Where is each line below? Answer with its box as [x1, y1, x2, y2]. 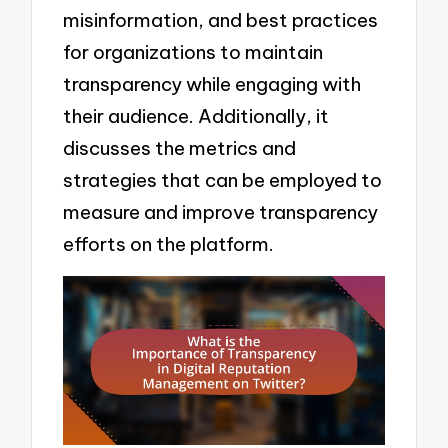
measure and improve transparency [63, 200, 379, 225]
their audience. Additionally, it [63, 104, 330, 129]
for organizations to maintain [63, 40, 324, 65]
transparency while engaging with [63, 72, 362, 97]
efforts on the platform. [63, 232, 275, 257]
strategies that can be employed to [63, 168, 383, 193]
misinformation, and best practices [63, 8, 379, 33]
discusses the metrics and [63, 136, 297, 161]
